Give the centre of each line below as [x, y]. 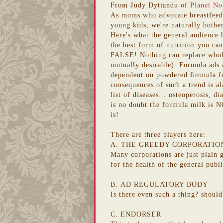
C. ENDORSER [136, 214]
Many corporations [142, 154]
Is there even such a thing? [156, 194]
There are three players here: [158, 134]
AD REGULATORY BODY [164, 184]
